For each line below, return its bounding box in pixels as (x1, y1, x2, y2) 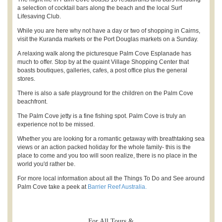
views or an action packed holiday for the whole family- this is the (17, 143, 191, 151)
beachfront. (17, 98, 48, 105)
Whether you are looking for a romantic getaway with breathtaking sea (17, 135, 205, 142)
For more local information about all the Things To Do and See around (17, 174, 205, 182)
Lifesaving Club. (17, 12, 61, 20)
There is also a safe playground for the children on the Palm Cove (17, 89, 193, 97)
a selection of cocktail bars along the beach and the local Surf (17, 4, 182, 11)
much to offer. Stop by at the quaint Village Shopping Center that (17, 58, 189, 65)
